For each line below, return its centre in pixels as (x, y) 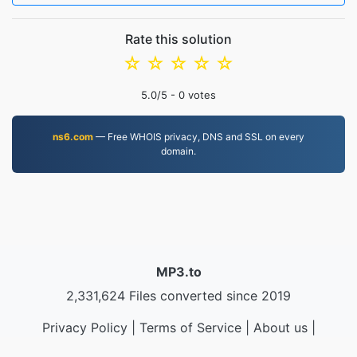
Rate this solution (178, 39)
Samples (197, 347)
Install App (266, 347)
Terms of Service (190, 328)
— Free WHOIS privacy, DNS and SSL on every (199, 137)
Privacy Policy (84, 328)
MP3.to (178, 272)
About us (280, 328)
